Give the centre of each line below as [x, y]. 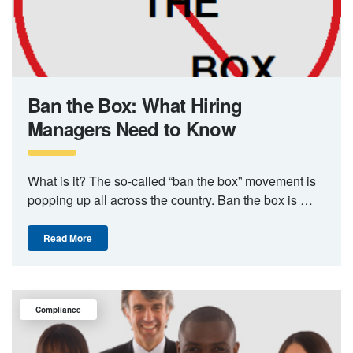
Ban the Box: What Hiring [135, 104]
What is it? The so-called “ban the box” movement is [172, 180]
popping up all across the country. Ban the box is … [170, 199]
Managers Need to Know [132, 128]
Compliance [58, 309]
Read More [68, 238]
